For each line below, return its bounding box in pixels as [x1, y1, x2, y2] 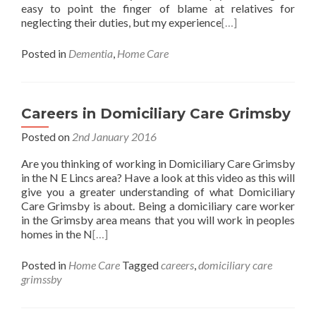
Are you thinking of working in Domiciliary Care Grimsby [21, 157, 295, 170]
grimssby [21, 272, 62, 286]
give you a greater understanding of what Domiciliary [21, 185, 295, 198]
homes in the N [21, 227, 92, 241]
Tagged [122, 258, 161, 272]
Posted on [21, 130, 72, 143]
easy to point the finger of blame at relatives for [21, 1, 295, 15]
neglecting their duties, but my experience [21, 16, 221, 29]
